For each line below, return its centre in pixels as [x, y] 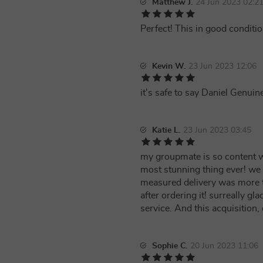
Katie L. [166, 130]
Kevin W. [169, 66]
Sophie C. [170, 246]
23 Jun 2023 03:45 [217, 130]
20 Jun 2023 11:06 [224, 246]
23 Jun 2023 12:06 [222, 66]
